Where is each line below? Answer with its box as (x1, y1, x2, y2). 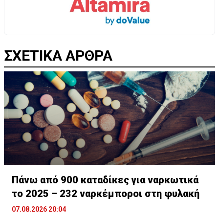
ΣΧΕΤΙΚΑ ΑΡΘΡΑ (4, 46, 112, 64)
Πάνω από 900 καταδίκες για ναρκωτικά (12, 174, 198, 186)
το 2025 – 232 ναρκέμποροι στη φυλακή (12, 187, 199, 199)
